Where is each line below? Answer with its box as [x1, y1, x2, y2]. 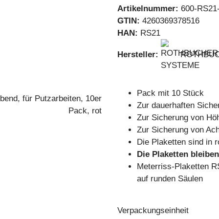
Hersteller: [117, 50, 158, 60]
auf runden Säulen [137, 174, 203, 183]
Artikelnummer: [117, 4, 181, 13]
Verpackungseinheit [117, 206, 191, 215]
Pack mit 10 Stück [137, 88, 204, 98]
